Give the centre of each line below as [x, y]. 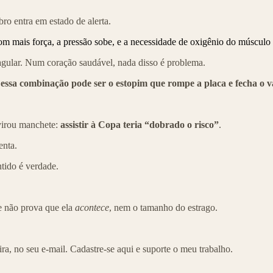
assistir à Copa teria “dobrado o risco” [140, 125]
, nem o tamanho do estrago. [163, 208]
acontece [92, 208]
